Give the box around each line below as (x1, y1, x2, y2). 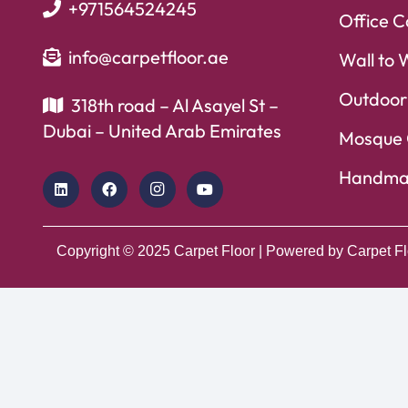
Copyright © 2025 (56, 242, 174, 259)
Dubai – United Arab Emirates (43, 118, 281, 142)
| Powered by (255, 242, 347, 259)
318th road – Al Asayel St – (71, 93, 279, 117)
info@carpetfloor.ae (68, 45, 229, 68)
